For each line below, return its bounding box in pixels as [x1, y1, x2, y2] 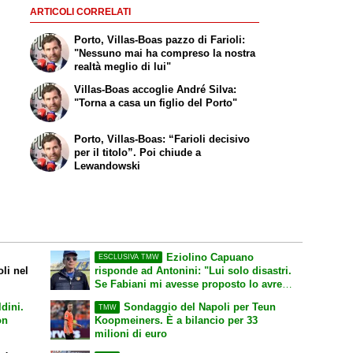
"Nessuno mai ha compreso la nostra [74, 46, 256, 59]
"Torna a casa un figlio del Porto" [74, 97, 238, 110]
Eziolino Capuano [165, 251, 254, 263]
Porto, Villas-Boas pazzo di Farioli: [74, 33, 246, 46]
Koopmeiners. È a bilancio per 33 [95, 314, 258, 327]
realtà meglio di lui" [74, 60, 172, 72]
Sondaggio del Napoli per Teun [123, 301, 276, 314]
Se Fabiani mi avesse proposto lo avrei [95, 277, 286, 290]
